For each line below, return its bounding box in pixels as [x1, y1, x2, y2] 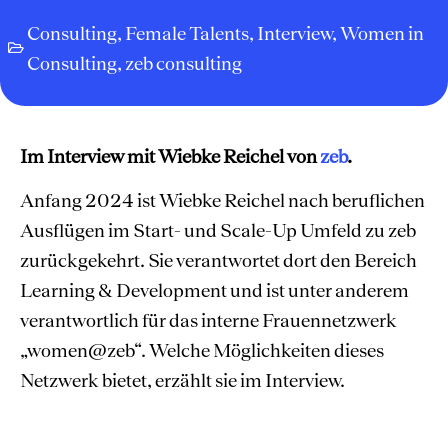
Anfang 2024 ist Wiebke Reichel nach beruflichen [20, 189, 425, 212]
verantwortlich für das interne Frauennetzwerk [20, 309, 397, 332]
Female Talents [125, 22, 249, 45]
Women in [340, 22, 424, 45]
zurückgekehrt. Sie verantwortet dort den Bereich [20, 249, 417, 272]
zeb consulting [125, 52, 242, 75]
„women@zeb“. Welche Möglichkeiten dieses [20, 339, 384, 362]
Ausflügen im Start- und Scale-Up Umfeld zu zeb [20, 219, 416, 242]
